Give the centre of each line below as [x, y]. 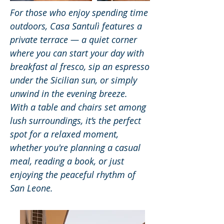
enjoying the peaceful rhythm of [73, 174]
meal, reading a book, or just [67, 161]
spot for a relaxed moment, [64, 134]
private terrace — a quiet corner [73, 39]
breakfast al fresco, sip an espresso [80, 66]
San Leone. [31, 188]
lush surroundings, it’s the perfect [75, 120]
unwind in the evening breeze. [69, 93]
